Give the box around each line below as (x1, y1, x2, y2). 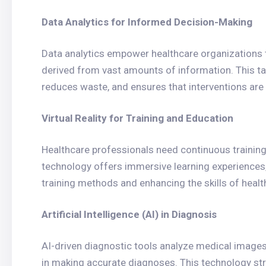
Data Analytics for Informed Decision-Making (42, 16, 252, 28)
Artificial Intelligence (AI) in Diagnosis (42, 208, 217, 220)
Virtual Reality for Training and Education (42, 112, 233, 124)
